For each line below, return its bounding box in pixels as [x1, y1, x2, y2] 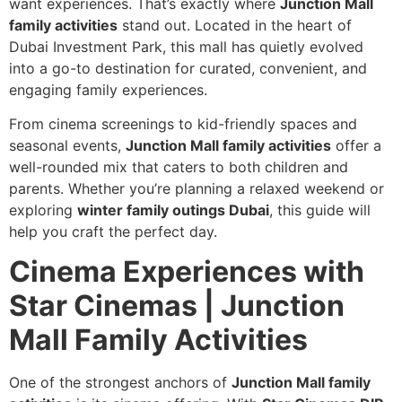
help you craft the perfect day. [9, 223, 217, 241]
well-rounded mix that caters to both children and [9, 158, 348, 177]
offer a [331, 136, 381, 155]
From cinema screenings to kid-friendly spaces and [9, 115, 357, 134]
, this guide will [269, 201, 371, 220]
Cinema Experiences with [9, 254, 364, 290]
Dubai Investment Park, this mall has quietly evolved [9, 37, 363, 56]
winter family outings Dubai [77, 201, 269, 220]
